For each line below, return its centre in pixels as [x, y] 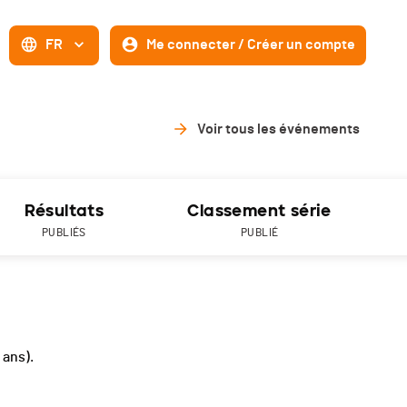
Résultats [64, 211]
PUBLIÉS [64, 233]
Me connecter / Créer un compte [251, 45]
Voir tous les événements [278, 129]
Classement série [259, 211]
